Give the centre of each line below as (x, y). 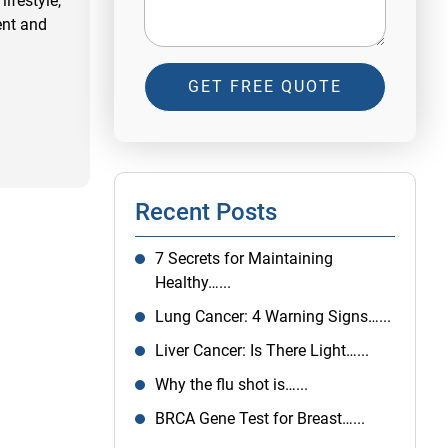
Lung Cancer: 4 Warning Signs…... (273, 316)
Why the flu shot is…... (231, 384)
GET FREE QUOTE (265, 86)
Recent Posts (206, 212)
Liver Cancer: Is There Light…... (262, 350)
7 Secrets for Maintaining (244, 258)
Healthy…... (193, 282)
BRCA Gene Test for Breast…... (260, 418)
